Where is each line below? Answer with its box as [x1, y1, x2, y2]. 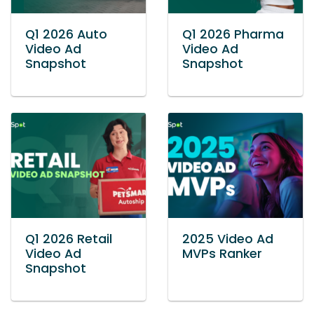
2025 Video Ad [182, 231, 273, 248]
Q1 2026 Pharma [182, 26, 284, 43]
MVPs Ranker [182, 245, 262, 263]
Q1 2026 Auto [25, 26, 107, 43]
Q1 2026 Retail [25, 231, 112, 248]
